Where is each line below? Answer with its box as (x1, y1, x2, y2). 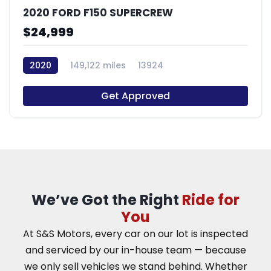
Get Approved (101, 88, 170, 103)
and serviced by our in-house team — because (25, 243, 246, 257)
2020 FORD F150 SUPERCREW (23, 5, 173, 20)
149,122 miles (70, 59, 126, 71)
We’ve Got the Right (31, 189, 182, 210)
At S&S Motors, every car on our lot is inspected (23, 226, 248, 241)
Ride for (182, 189, 240, 210)
